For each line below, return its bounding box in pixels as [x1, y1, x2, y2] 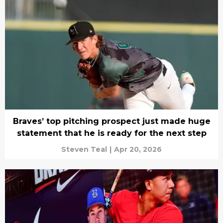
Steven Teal [61, 145, 107, 154]
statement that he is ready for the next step [16, 128, 207, 138]
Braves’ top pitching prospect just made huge [12, 116, 211, 126]
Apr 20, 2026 [114, 145, 162, 154]
